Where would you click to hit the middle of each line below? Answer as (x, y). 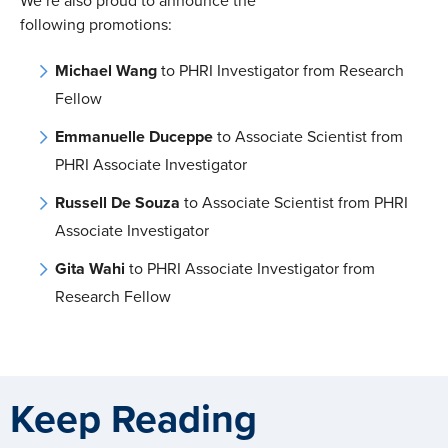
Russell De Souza (117, 203)
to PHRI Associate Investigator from (250, 269)
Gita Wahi (90, 269)
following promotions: (96, 25)
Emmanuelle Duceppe (134, 137)
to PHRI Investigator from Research (280, 71)
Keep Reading (133, 420)
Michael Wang (106, 71)
